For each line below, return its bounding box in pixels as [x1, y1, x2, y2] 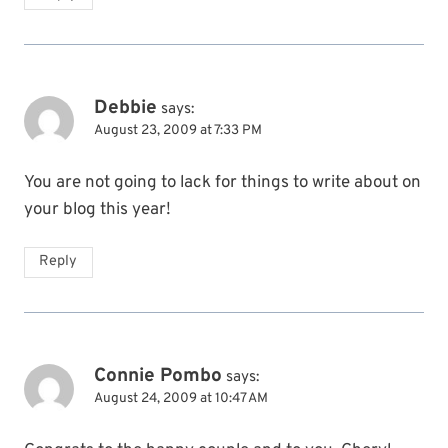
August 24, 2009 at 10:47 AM [94, 389, 268, 407]
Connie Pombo [94, 363, 222, 388]
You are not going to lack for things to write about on [24, 171, 421, 194]
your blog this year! [24, 198, 171, 221]
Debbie [94, 95, 157, 120]
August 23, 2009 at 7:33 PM [94, 121, 262, 139]
